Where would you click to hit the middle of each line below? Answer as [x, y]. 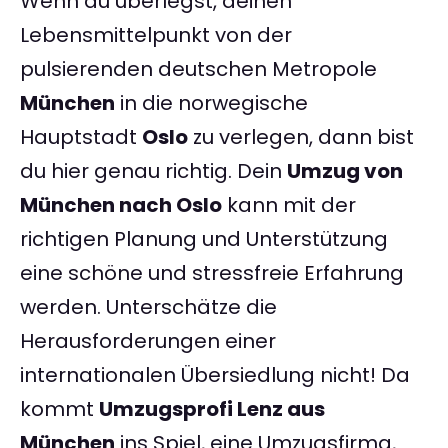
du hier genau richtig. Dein [153, 171]
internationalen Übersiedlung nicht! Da [215, 375]
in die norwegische [211, 103]
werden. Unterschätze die [148, 307]
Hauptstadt [81, 137]
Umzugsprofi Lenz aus [212, 409]
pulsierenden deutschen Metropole [198, 69]
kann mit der [289, 205]
